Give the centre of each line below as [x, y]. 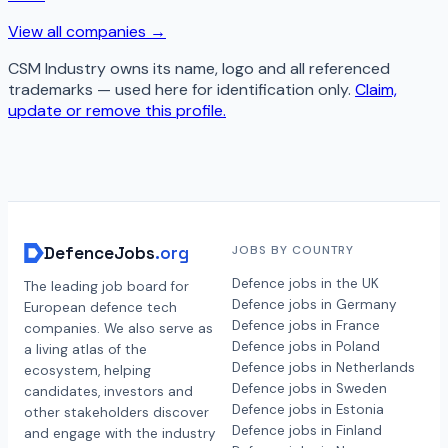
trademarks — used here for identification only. [179, 90]
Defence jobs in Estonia [308, 410]
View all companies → [87, 32]
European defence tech [100, 308]
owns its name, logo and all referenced [248, 69]
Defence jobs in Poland [306, 347]
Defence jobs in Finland [307, 431]
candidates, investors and [108, 392]
